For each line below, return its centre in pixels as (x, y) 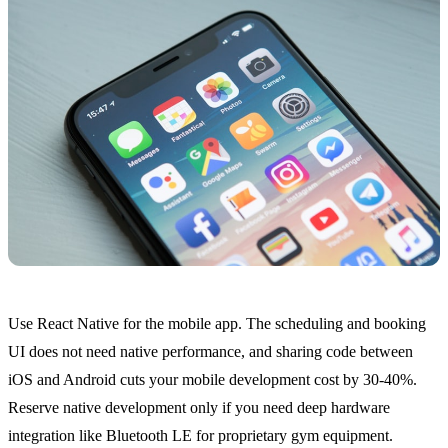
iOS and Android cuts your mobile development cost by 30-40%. (212, 380)
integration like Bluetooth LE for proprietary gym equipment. (200, 436)
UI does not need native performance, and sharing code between (210, 352)
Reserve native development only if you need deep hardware (199, 408)
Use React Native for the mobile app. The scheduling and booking (217, 324)
